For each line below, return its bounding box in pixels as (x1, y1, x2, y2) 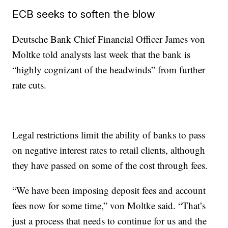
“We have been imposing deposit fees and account (12, 184, 206, 196)
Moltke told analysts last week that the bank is (12, 48, 191, 61)
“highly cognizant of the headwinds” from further (12, 63, 206, 76)
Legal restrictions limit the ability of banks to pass (12, 128, 206, 141)
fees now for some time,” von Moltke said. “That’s (12, 199, 206, 212)
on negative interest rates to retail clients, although (12, 144, 206, 156)
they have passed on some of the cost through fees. (12, 159, 208, 172)
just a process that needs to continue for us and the (12, 214, 207, 227)
